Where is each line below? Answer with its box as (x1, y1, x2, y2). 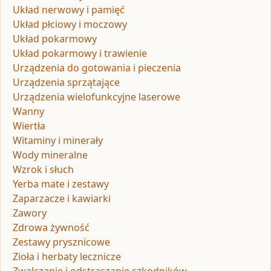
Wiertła (13, 119, 45, 133)
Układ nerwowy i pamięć (13, 3, 125, 17)
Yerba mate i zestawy (13, 177, 109, 191)
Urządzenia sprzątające (13, 76, 120, 90)
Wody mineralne (13, 148, 88, 162)
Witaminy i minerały (13, 134, 103, 148)
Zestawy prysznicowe (13, 235, 110, 249)
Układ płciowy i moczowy (13, 18, 127, 31)
